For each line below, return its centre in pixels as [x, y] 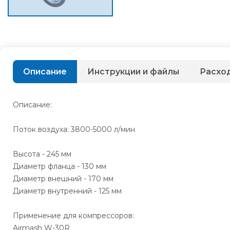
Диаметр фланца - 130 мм [60, 166]
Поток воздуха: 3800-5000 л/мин [74, 129]
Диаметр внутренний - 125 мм [67, 191]
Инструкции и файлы [133, 71]
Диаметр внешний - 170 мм [63, 178]
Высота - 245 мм [42, 154]
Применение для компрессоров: [73, 215]
